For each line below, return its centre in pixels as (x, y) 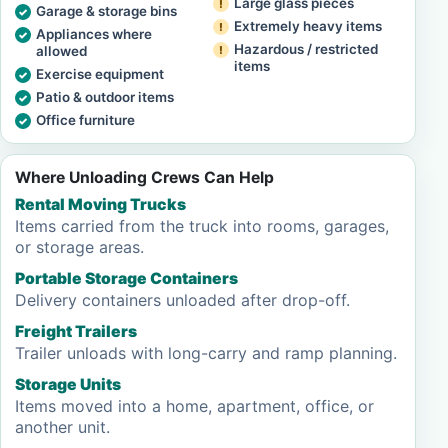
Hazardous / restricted (306, 49)
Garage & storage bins (106, 11)
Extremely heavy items (308, 26)
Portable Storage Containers (126, 278)
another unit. (62, 427)
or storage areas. (79, 247)
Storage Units (68, 384)
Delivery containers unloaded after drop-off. (182, 300)
